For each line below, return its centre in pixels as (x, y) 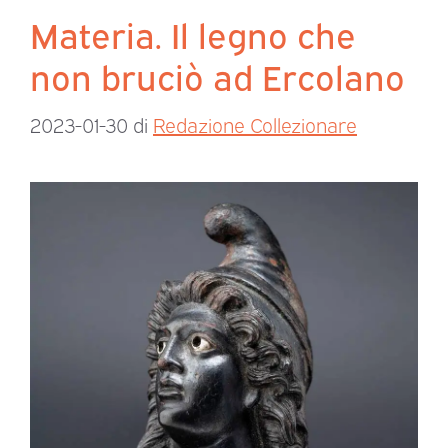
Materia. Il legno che (193, 33)
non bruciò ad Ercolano (217, 75)
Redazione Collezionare (255, 124)
